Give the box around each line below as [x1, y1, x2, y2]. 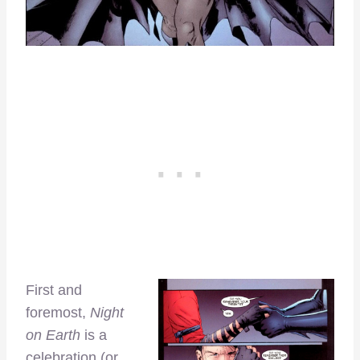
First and [26, 281, 82, 298]
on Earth [26, 326, 80, 343]
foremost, [26, 304, 90, 321]
